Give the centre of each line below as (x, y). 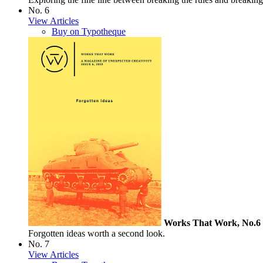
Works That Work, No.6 (212, 222)
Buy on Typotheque (89, 32)
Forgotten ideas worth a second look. (97, 233)
